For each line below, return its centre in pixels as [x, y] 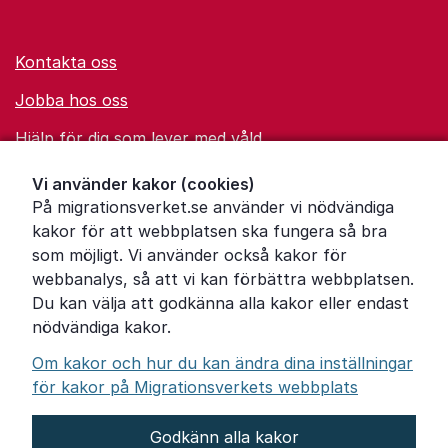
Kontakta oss [66, 62]
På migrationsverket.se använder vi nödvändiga [213, 207]
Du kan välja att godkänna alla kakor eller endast [220, 303]
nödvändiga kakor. [101, 327]
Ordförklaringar [74, 176]
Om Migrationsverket [96, 214]
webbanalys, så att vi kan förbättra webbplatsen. [223, 279]
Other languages [78, 328]
